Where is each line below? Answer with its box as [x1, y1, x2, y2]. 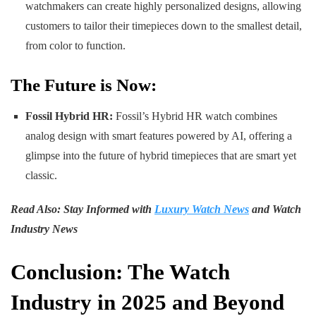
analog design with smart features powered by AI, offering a [25, 129, 292, 142]
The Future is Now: [11, 75, 157, 95]
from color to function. [25, 39, 126, 52]
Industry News [11, 222, 78, 235]
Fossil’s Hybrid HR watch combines [112, 109, 277, 122]
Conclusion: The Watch [11, 260, 230, 285]
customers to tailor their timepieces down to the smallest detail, [25, 20, 302, 32]
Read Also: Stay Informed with [11, 202, 154, 215]
